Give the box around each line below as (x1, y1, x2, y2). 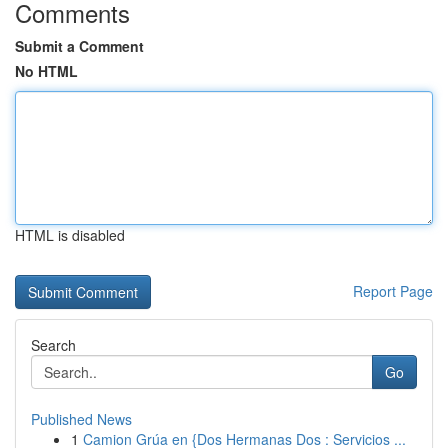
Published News (31, 409, 132, 429)
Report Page (353, 281, 433, 301)
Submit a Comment (15, 36, 144, 56)
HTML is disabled (15, 225, 125, 245)
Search (31, 335, 76, 355)
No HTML (15, 61, 78, 81)
